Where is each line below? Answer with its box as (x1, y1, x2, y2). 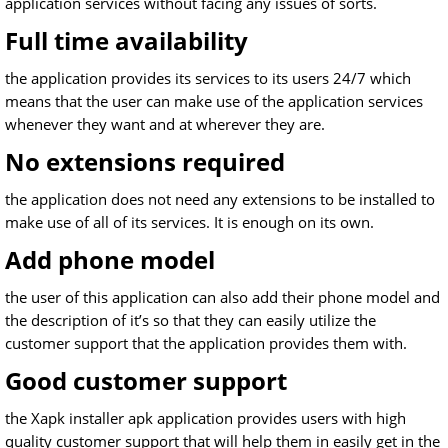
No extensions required (5, 145, 285, 178)
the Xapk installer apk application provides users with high (5, 408, 406, 428)
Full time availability (5, 24, 248, 57)
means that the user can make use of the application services (5, 91, 423, 111)
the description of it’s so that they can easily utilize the (5, 310, 376, 330)
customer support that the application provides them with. (5, 333, 407, 353)
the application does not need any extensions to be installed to (5, 189, 435, 209)
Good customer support (5, 364, 287, 397)
